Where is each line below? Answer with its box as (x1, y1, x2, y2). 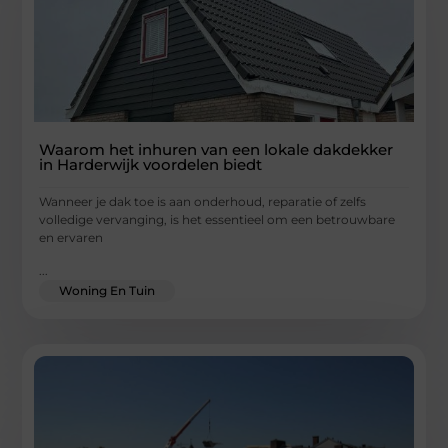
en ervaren (39, 230, 104, 246)
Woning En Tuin (59, 282, 156, 298)
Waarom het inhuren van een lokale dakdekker (39, 140, 394, 160)
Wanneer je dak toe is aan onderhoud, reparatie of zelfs (39, 194, 367, 210)
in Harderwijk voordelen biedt (39, 155, 263, 175)
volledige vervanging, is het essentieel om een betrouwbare (39, 212, 396, 228)
